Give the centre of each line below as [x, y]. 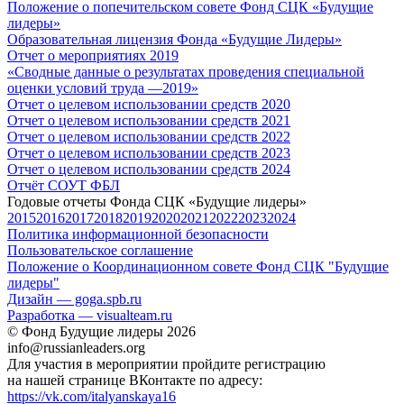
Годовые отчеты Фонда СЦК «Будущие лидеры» [157, 201]
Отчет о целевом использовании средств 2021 [149, 120]
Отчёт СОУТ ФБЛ [64, 185]
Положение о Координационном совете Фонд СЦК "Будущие [198, 266]
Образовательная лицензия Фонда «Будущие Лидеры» [174, 39]
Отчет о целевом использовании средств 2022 [149, 136]
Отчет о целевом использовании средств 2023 [149, 152]
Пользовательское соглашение [100, 250]
